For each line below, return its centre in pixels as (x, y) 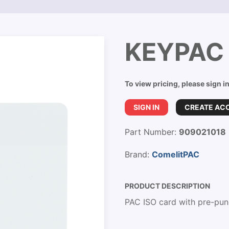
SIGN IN (146, 107)
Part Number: (152, 132)
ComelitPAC (176, 154)
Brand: (138, 154)
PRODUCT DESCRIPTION (167, 186)
